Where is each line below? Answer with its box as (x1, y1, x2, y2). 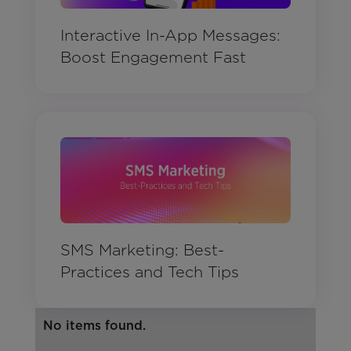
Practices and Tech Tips (60, 262, 239, 282)
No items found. (42, 318, 146, 334)
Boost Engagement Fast (60, 48, 246, 67)
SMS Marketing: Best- (60, 241, 224, 260)
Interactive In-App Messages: (60, 26, 280, 45)
